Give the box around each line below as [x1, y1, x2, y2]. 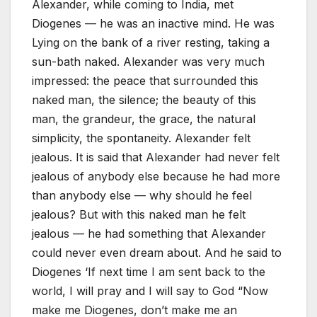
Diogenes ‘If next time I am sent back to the [32, 265, 265, 279]
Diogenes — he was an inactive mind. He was [32, 16, 275, 31]
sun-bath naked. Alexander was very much [32, 54, 265, 69]
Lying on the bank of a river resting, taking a [32, 35, 270, 50]
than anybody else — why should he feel [32, 188, 252, 203]
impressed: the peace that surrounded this [32, 74, 258, 88]
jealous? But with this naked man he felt [32, 207, 246, 222]
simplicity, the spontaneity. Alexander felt [32, 131, 250, 146]
